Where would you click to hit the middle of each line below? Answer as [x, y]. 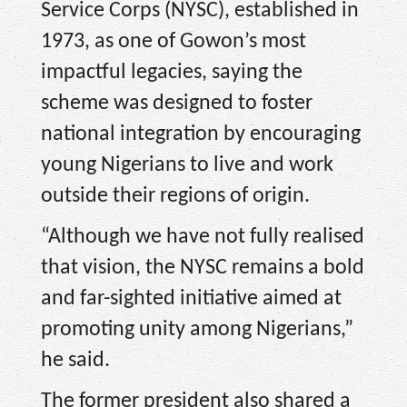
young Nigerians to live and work [187, 166]
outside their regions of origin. [175, 197]
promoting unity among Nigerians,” [197, 329]
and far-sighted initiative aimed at [191, 298]
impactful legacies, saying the [172, 73]
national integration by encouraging [201, 135]
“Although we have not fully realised [203, 237]
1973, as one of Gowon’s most [174, 42]
